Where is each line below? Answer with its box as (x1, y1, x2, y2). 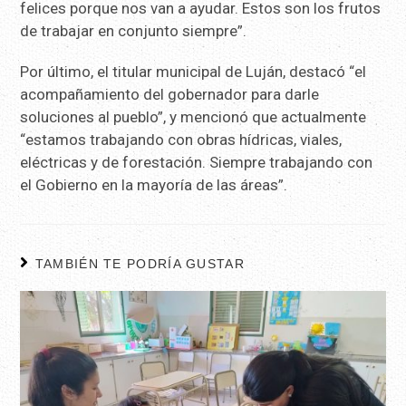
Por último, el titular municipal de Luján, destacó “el (20, 62, 367, 81)
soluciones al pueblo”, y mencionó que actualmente (20, 107, 367, 126)
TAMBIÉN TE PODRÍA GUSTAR (34, 256, 245, 271)
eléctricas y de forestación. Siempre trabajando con (20, 152, 373, 171)
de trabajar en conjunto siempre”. (20, 21, 247, 40)
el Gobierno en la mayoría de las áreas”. (20, 175, 288, 194)
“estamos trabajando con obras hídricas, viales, (20, 130, 343, 149)
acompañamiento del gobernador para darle (20, 84, 320, 103)
